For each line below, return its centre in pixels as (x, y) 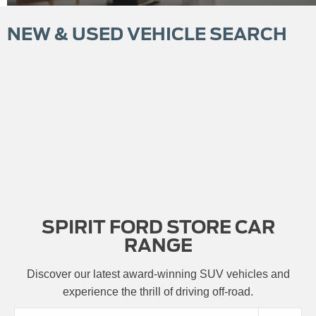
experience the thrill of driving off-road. (158, 292)
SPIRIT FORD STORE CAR (158, 227)
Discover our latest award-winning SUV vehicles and (158, 274)
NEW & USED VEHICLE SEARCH (147, 34)
